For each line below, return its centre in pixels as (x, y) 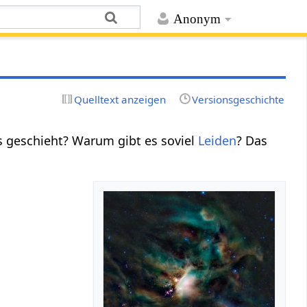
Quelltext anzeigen (120, 99)
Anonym (197, 19)
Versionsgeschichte (238, 99)
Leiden (218, 140)
